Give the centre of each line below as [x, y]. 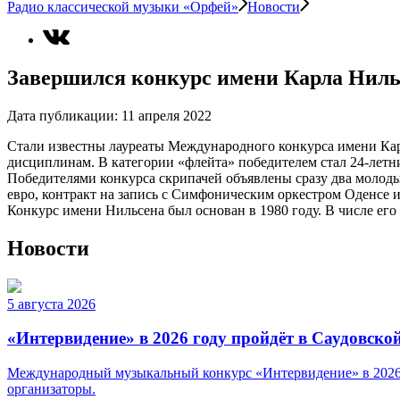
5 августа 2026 [51, 304]
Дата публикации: [62, 115]
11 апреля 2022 [167, 115]
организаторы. [51, 389]
